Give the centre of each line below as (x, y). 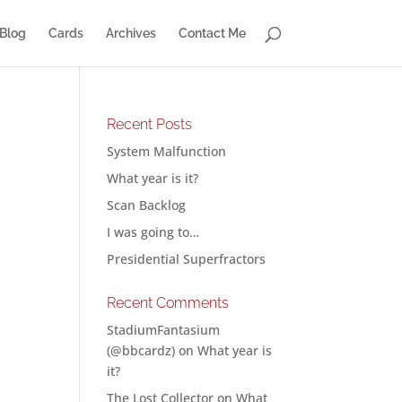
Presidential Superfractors (187, 259)
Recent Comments (168, 303)
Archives (131, 33)
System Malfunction (167, 151)
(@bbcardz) (141, 350)
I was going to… (153, 232)
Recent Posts (150, 124)
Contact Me (212, 33)
